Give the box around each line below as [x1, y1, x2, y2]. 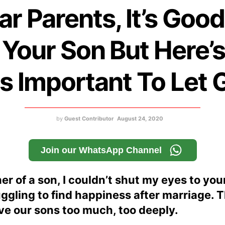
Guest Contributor [64, 115, 114, 123]
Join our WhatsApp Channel [40, 145, 162, 156]
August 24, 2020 [117, 115, 163, 123]
